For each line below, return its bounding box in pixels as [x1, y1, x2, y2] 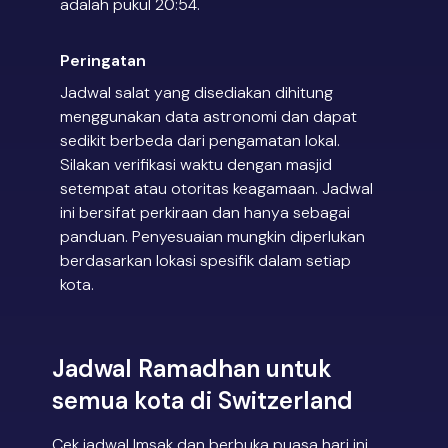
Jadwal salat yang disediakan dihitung [60, 82, 333, 104]
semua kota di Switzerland [52, 385, 353, 417]
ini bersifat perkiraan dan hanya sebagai [60, 202, 350, 224]
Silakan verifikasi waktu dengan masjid [60, 154, 332, 176]
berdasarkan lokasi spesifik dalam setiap [60, 250, 351, 272]
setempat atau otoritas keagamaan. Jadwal [60, 178, 373, 200]
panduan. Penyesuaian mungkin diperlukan [60, 226, 365, 248]
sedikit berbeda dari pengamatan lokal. [60, 130, 340, 152]
